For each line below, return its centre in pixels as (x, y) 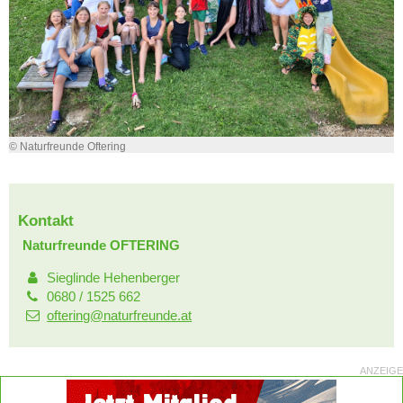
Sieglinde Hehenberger (114, 278)
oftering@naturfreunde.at (120, 316)
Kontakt (46, 221)
